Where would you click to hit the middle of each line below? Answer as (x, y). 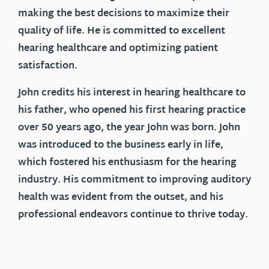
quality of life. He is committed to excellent (122, 32)
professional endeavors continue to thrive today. (133, 216)
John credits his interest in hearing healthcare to (132, 94)
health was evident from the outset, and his (121, 198)
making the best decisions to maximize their (124, 14)
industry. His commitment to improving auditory (134, 181)
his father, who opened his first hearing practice (132, 111)
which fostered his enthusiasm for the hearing (127, 163)
